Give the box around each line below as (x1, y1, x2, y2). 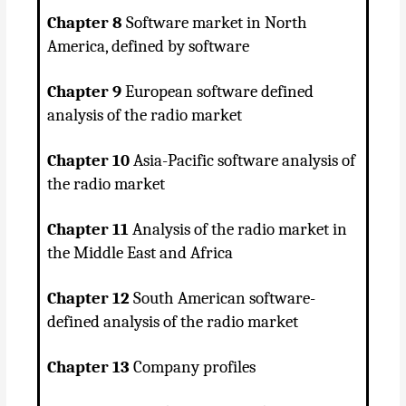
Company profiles (130, 357, 256, 378)
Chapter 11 (47, 219, 130, 240)
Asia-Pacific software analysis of (130, 150, 356, 171)
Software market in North (122, 13, 308, 34)
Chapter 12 (47, 288, 130, 309)
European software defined (121, 82, 314, 102)
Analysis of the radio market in (129, 219, 348, 240)
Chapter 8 (47, 13, 123, 34)
